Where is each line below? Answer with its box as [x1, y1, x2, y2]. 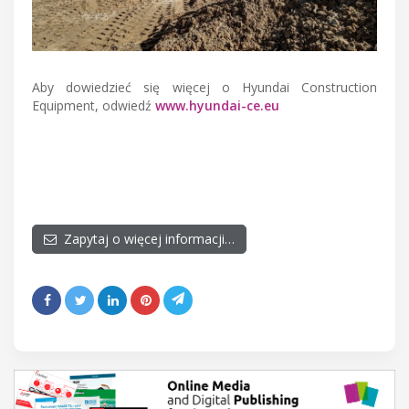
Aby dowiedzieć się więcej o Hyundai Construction [32, 79, 377, 97]
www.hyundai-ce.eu [155, 97, 279, 115]
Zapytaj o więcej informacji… [57, 230, 235, 248]
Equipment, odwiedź [32, 97, 155, 115]
